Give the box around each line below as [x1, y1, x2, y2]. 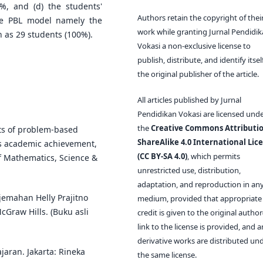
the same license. [137, 249, 197, 260]
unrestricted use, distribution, [137, 164, 241, 176]
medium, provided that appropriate [137, 193, 262, 204]
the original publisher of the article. [137, 68, 259, 79]
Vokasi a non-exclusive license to [137, 40, 251, 51]
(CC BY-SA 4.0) [137, 150, 187, 161]
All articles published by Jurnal [137, 94, 241, 105]
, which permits [187, 150, 240, 161]
